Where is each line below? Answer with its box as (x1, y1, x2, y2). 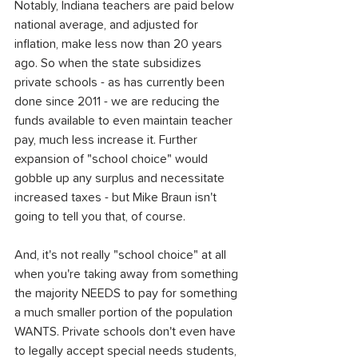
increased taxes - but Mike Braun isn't (14, 191, 220, 204)
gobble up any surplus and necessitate (14, 172, 228, 185)
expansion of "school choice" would (14, 153, 211, 165)
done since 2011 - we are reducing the (14, 95, 223, 108)
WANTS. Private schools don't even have (14, 325, 239, 338)
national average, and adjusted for (14, 18, 201, 31)
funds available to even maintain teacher (14, 114, 236, 127)
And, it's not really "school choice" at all (14, 249, 229, 261)
